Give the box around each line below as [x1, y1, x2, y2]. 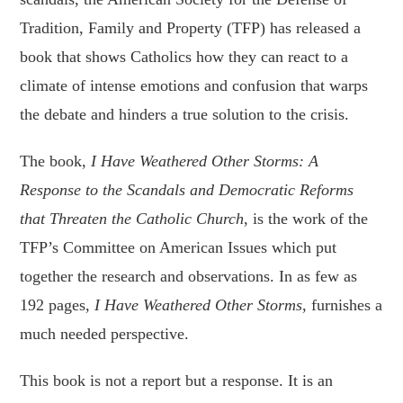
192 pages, [20, 296, 95, 315]
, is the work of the [244, 210, 369, 228]
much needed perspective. [20, 325, 190, 344]
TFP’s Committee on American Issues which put [20, 238, 337, 257]
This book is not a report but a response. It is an [20, 372, 334, 390]
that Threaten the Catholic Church [20, 210, 245, 228]
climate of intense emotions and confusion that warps [20, 76, 369, 95]
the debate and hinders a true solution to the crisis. [20, 105, 350, 124]
